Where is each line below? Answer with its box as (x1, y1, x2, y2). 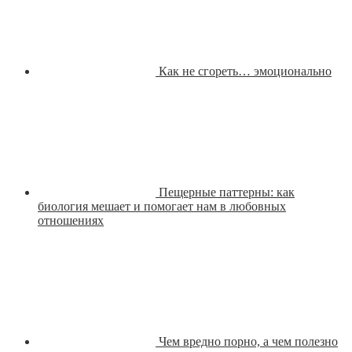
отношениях (38, 213, 104, 227)
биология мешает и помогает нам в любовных (38, 199, 286, 213)
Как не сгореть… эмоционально (159, 64, 332, 78)
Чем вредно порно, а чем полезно (159, 334, 338, 348)
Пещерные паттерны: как (159, 185, 295, 199)
